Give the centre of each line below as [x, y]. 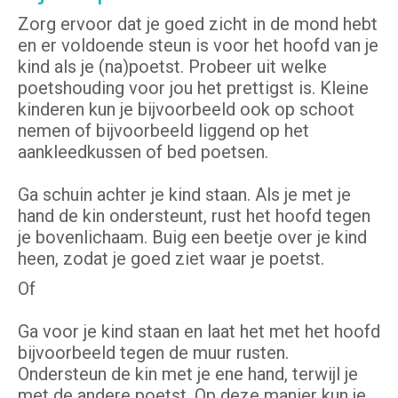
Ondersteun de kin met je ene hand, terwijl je [188, 374]
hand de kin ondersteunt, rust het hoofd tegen [194, 216]
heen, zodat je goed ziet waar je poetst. [171, 259]
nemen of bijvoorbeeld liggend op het [163, 131]
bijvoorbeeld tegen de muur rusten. [153, 353]
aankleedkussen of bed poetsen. [145, 152]
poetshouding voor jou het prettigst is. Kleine [193, 88]
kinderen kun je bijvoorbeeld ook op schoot [186, 110]
